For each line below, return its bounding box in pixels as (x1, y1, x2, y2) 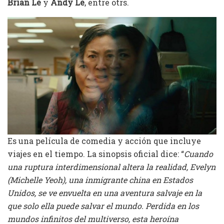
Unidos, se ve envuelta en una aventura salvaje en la (7, 187, 202, 198)
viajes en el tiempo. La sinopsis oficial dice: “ (7, 148, 184, 159)
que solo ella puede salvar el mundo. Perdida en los (7, 200, 199, 211)
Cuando (184, 148, 213, 159)
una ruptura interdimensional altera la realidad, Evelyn (7, 161, 215, 172)
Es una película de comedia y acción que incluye (7, 135, 201, 146)
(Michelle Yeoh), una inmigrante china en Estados (7, 174, 193, 185)
